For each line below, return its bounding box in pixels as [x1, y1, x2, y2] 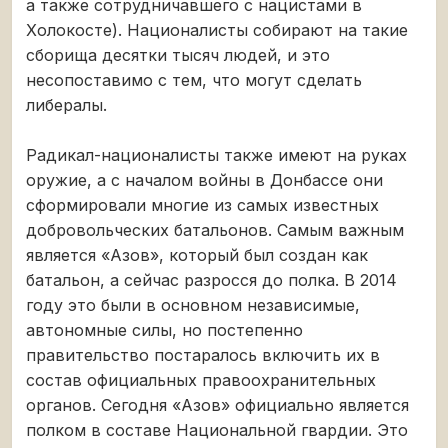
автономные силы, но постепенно [26, 319, 303, 340]
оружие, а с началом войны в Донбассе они [26, 169, 383, 190]
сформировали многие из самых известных [26, 194, 379, 215]
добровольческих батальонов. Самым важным [26, 219, 404, 240]
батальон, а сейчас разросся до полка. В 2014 [26, 269, 397, 290]
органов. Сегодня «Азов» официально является [26, 394, 409, 415]
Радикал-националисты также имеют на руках [26, 144, 407, 165]
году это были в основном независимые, [26, 294, 360, 315]
